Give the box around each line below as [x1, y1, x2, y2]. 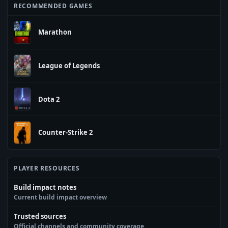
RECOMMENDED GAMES [14, 2, 93, 10]
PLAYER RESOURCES [14, 163, 80, 173]
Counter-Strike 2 [38, 128, 93, 137]
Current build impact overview [14, 192, 107, 202]
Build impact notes [14, 182, 76, 192]
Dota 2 [38, 94, 60, 104]
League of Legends [38, 61, 100, 70]
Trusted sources [14, 211, 66, 221]
